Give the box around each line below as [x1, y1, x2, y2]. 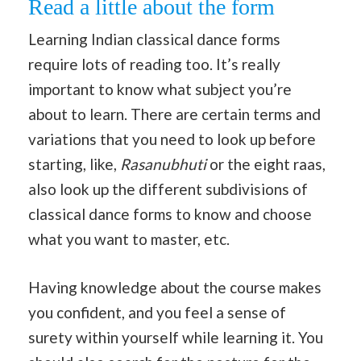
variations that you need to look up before [28, 130, 316, 149]
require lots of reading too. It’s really [28, 55, 280, 74]
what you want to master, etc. [28, 230, 230, 249]
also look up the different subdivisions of [28, 180, 308, 199]
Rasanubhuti [120, 155, 210, 174]
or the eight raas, [210, 155, 326, 174]
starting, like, [28, 155, 120, 174]
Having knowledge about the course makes [28, 277, 322, 297]
